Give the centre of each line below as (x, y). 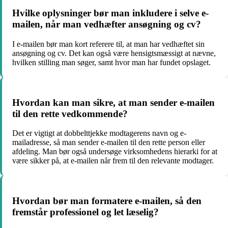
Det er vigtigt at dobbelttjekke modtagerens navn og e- (99, 133)
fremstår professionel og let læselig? (85, 212)
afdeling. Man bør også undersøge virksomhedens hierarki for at (115, 152)
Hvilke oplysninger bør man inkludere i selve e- (110, 13)
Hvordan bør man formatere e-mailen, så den (107, 201)
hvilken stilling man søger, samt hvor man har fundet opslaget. (111, 62)
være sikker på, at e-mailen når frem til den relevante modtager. (113, 161)
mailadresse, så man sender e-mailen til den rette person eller (109, 142)
